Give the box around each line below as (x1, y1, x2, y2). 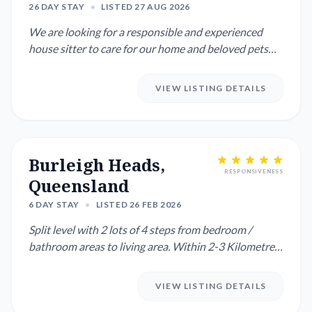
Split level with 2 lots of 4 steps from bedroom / (29, 223, 252, 236)
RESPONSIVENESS (224, 168, 283, 175)
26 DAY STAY (29, 1, 85, 12)
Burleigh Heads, (29, 153, 165, 176)
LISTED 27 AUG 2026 (101, 1, 191, 12)
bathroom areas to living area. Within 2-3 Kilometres (29, 240, 279, 253)
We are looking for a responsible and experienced (29, 25, 263, 38)
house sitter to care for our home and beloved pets (29, 42, 268, 55)
